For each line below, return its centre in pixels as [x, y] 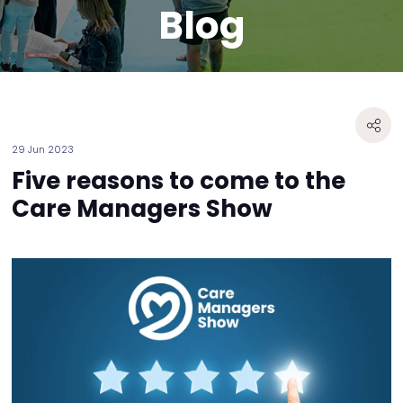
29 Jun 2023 [43, 150]
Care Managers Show [142, 209]
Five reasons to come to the [179, 181]
